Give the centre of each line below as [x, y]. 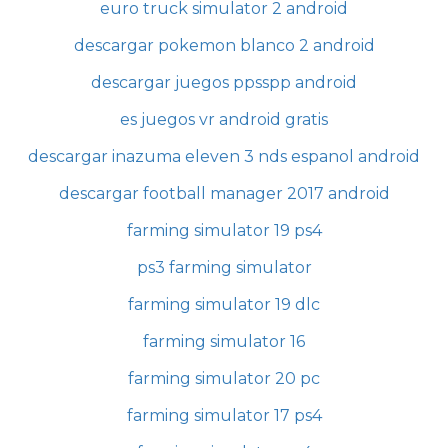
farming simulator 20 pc [224, 378]
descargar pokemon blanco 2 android [224, 45]
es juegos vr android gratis [224, 119]
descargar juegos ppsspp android [224, 82]
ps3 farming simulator [224, 267]
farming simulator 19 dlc [224, 304]
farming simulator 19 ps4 [224, 230]
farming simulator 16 [224, 341]
